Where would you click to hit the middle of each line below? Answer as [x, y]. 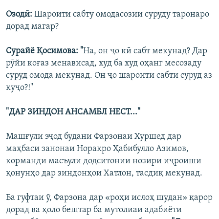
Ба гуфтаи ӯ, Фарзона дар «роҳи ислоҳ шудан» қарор [109, 197]
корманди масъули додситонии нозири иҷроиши [104, 161]
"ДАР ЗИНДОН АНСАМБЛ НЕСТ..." [73, 112]
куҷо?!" [20, 88]
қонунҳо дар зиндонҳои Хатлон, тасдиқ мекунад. [104, 173]
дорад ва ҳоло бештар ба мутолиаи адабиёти [94, 210]
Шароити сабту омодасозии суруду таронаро [121, 14]
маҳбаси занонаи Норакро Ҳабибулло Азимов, [97, 149]
